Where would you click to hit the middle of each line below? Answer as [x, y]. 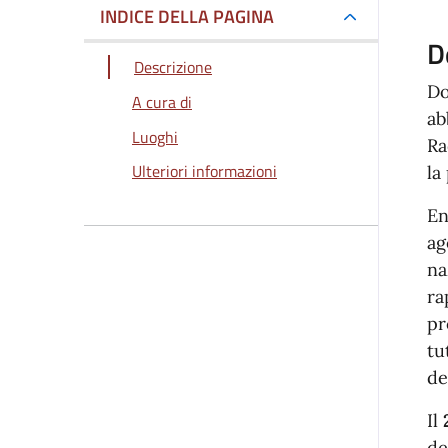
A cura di [162, 102]
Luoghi [155, 136]
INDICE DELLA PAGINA [187, 17]
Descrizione [173, 67]
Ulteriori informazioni [204, 171]
